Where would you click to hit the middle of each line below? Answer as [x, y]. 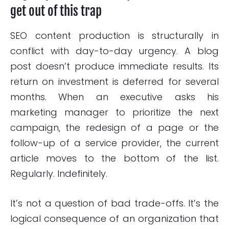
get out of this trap [56, 11]
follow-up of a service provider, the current [114, 143]
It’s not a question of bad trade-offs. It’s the [114, 203]
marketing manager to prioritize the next [114, 112]
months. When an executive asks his [114, 97]
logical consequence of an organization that [114, 219]
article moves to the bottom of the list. [114, 158]
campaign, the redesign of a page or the [114, 128]
